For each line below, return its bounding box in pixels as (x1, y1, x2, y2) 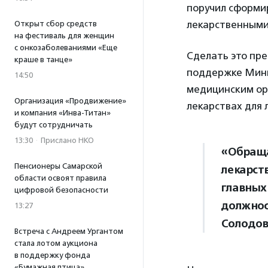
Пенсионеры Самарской (14, 162, 102, 170)
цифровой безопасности (14, 185, 108, 194)
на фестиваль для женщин (14, 31, 114, 40)
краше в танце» (14, 55, 72, 64)
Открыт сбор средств (14, 19, 97, 28)
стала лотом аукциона (14, 239, 98, 248)
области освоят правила (14, 173, 106, 182)
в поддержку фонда (14, 251, 90, 260)
